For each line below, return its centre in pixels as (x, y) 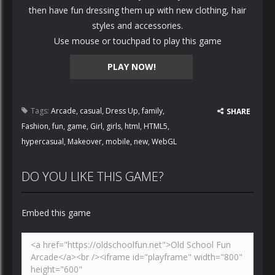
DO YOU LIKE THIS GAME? (93, 176)
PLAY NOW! (131, 67)
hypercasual (43, 141)
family (152, 111)
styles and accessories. (137, 25)
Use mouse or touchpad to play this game (137, 41)
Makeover (85, 141)
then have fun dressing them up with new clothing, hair (137, 10)
